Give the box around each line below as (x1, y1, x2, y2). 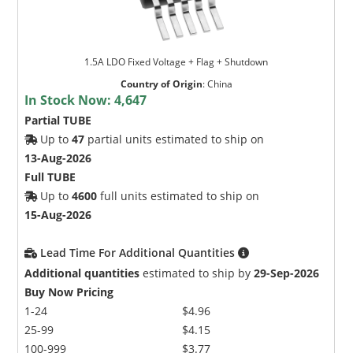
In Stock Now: (24, 91, 115, 109)
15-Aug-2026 (24, 206, 92, 222)
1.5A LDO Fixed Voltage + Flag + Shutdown (84, 54, 269, 69)
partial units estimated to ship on (84, 131, 265, 147)
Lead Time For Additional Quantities (40, 244, 239, 260)
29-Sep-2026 (254, 265, 320, 281)
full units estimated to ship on (97, 188, 260, 203)
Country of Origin (120, 76, 203, 91)
